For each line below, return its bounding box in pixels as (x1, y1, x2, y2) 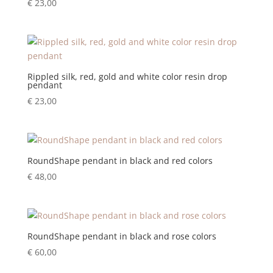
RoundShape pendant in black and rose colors (27, 230, 216, 243)
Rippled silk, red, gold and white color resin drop (27, 71, 227, 83)
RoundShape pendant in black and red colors (27, 155, 213, 167)
